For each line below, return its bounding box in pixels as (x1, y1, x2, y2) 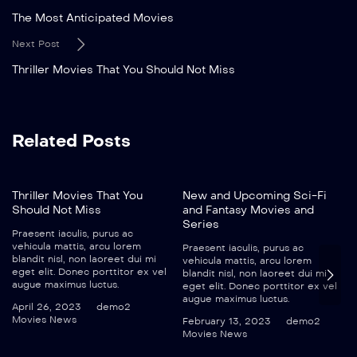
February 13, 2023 (182, 315, 271, 327)
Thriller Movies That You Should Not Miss (12, 62, 235, 76)
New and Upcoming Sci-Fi (182, 188, 327, 202)
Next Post (12, 37, 60, 49)
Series (182, 217, 219, 231)
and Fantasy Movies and (182, 202, 314, 217)
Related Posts (12, 130, 131, 151)
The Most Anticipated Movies (12, 10, 174, 25)
